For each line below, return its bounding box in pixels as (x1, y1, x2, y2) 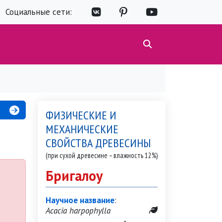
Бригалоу (46, 166, 103, 185)
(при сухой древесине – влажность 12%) (46, 151, 158, 160)
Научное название (46, 195, 114, 206)
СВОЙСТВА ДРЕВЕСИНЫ (46, 135, 151, 151)
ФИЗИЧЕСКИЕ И (46, 108, 116, 123)
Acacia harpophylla (46, 205, 111, 216)
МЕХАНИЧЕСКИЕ (46, 121, 118, 137)
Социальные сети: (5, 6, 72, 17)
